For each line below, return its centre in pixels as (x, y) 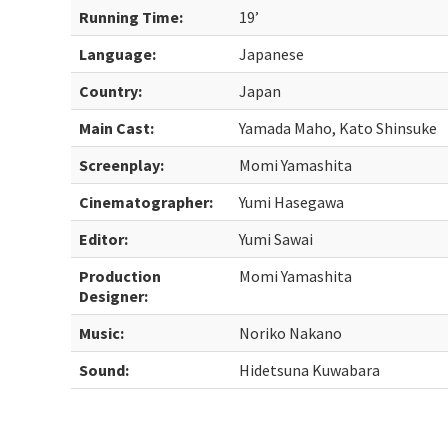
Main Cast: (117, 128)
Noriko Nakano (291, 333)
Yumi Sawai (276, 239)
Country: (111, 91)
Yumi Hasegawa (292, 202)
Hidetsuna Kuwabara (310, 370)
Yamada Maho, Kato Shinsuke (338, 128)
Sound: (104, 370)
